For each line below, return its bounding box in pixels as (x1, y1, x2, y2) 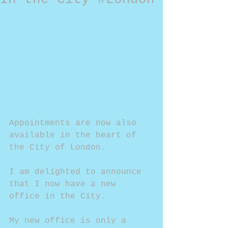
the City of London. (9, 143, 106, 153)
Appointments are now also (9, 119, 141, 128)
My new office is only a (9, 216, 131, 226)
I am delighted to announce (9, 167, 147, 177)
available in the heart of (9, 131, 141, 140)
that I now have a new (9, 180, 121, 189)
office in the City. (9, 192, 111, 202)
